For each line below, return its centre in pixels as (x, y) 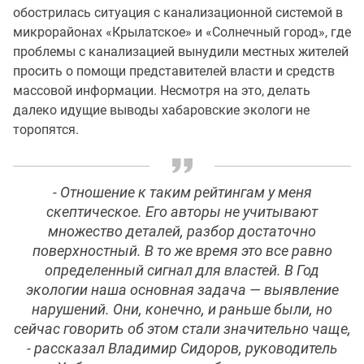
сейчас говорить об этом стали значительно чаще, (182, 329)
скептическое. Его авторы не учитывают (182, 212)
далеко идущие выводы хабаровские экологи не (161, 110)
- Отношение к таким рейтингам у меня (182, 193)
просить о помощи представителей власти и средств (174, 71)
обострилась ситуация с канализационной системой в (178, 13)
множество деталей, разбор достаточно (182, 232)
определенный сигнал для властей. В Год (182, 271)
